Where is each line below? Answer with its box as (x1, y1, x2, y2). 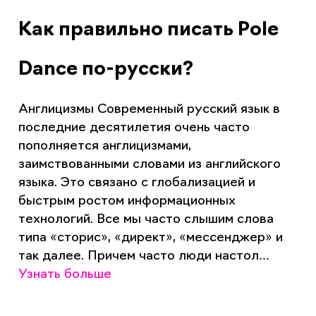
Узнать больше (18, 268, 111, 282)
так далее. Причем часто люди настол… (18, 250, 269, 264)
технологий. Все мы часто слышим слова (18, 213, 274, 227)
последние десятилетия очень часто (18, 121, 250, 135)
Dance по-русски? (18, 61, 193, 80)
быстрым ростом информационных (18, 195, 236, 209)
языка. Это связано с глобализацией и (18, 176, 255, 190)
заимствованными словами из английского (18, 158, 281, 172)
